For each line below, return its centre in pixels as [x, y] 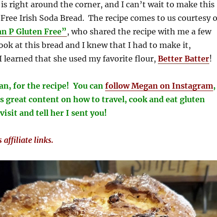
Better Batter [183, 58]
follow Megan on [138, 85]
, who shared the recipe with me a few [139, 31]
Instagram [192, 85]
